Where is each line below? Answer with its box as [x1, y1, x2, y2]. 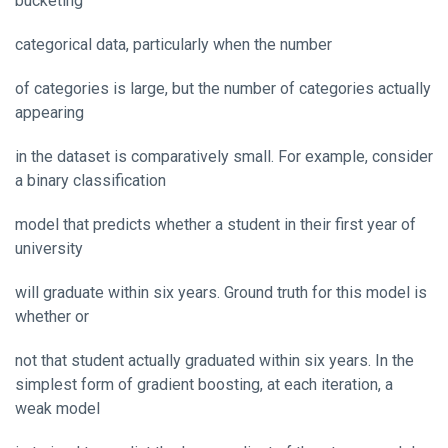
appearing [15, 102, 84, 122]
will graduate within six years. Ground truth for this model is [15, 282, 427, 302]
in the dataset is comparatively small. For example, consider [15, 146, 433, 166]
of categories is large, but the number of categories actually [15, 78, 431, 98]
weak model [15, 398, 100, 418]
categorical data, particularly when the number [15, 34, 332, 54]
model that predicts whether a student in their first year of [15, 214, 416, 234]
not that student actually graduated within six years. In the [15, 350, 414, 370]
